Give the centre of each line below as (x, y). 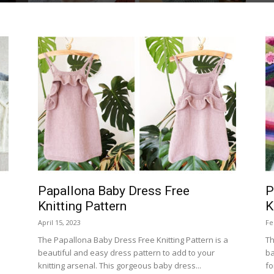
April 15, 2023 (59, 222)
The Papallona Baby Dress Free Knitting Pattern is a (133, 240)
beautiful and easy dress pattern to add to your (126, 253)
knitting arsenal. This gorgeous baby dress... (120, 265)
